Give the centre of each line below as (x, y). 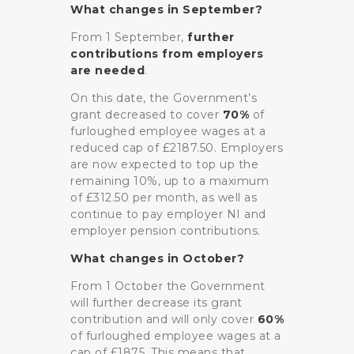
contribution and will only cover (164, 320)
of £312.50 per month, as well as (164, 198)
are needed (107, 71)
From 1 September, (129, 38)
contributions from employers (167, 54)
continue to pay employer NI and (168, 215)
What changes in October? (157, 259)
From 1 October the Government (168, 286)
